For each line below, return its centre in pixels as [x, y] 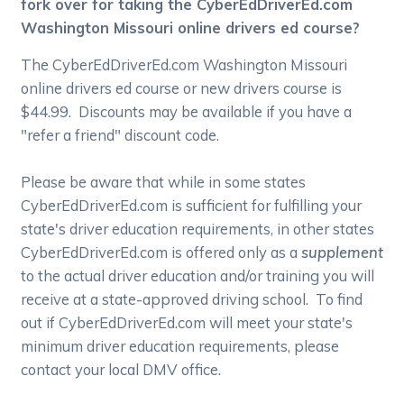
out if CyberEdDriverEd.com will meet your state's [187, 323]
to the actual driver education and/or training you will [198, 276]
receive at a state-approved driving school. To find [192, 299]
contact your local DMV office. [121, 370]
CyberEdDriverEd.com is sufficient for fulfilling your [192, 206]
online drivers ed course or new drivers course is [182, 88]
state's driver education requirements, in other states [198, 229]
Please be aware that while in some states [164, 182]
